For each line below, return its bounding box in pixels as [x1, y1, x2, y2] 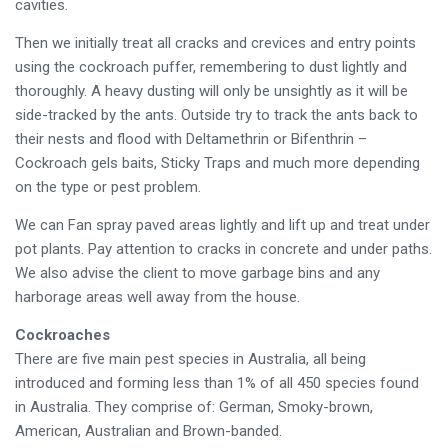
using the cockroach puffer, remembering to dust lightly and [14, 58, 407, 77]
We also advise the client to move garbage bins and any [14, 264, 380, 283]
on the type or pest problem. [14, 178, 201, 197]
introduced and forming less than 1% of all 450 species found [14, 374, 419, 393]
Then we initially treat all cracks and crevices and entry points [14, 34, 416, 53]
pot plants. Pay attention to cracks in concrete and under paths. [14, 240, 432, 259]
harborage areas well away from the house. [14, 288, 300, 307]
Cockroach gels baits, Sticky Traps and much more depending [14, 154, 420, 173]
